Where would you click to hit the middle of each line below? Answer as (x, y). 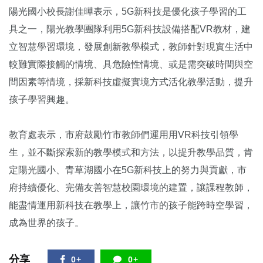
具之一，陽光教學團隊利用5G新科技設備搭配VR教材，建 (130, 29)
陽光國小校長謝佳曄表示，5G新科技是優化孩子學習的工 (128, 12)
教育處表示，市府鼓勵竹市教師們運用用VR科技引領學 (124, 135)
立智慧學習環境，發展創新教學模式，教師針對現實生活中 (131, 47)
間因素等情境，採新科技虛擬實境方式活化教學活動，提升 (131, 82)
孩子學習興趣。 (42, 100)
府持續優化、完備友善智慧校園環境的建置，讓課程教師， (131, 188)
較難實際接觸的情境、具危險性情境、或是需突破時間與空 (131, 65)
